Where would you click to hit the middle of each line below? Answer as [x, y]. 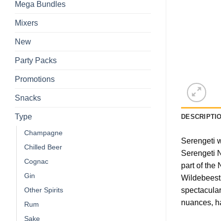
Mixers [26, 23]
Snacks [28, 98]
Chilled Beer [43, 147]
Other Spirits [44, 190]
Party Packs [36, 60]
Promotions [35, 79]
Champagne [43, 132]
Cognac [36, 161]
